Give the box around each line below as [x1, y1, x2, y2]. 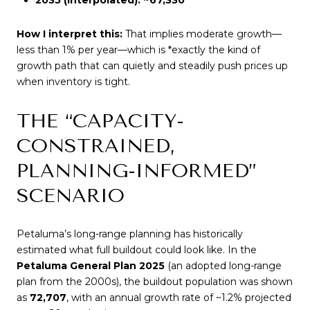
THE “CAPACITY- [17, 109, 184, 132]
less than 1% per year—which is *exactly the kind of [17, 44, 260, 57]
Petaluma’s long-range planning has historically [17, 228, 243, 241]
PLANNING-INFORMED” [17, 158, 257, 182]
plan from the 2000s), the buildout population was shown [17, 275, 293, 289]
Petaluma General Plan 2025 [17, 259, 165, 273]
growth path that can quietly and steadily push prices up [17, 60, 288, 73]
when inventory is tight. [17, 75, 130, 89]
